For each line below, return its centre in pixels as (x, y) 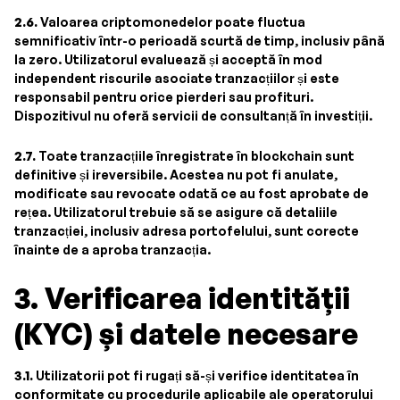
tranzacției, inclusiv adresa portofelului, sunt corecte (187, 231)
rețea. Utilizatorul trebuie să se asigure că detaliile (176, 212)
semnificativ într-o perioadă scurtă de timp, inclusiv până (200, 41)
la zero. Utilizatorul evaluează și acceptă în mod (168, 59)
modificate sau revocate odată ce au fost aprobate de (192, 193)
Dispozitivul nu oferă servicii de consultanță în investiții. (193, 116)
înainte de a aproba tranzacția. (112, 250)
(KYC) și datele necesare (186, 334)
